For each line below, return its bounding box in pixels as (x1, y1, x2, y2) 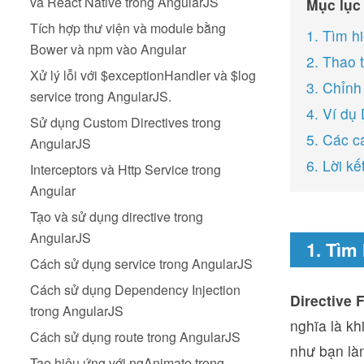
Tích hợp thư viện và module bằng (30, 19, 226, 37)
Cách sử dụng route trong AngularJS (30, 327, 240, 346)
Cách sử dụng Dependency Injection (30, 280, 240, 299)
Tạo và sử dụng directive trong (30, 207, 203, 226)
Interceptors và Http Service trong (30, 160, 221, 179)
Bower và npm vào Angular (30, 40, 186, 58)
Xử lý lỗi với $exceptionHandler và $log (30, 66, 256, 84)
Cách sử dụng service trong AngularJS (30, 254, 253, 273)
